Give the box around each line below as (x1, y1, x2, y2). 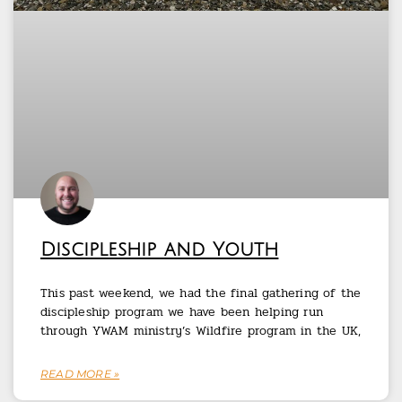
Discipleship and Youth (40, 240, 279, 261)
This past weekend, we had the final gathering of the (40, 284, 362, 303)
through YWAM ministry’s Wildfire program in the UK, (40, 321, 362, 341)
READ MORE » (40, 367, 120, 381)
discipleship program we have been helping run (40, 302, 324, 322)
